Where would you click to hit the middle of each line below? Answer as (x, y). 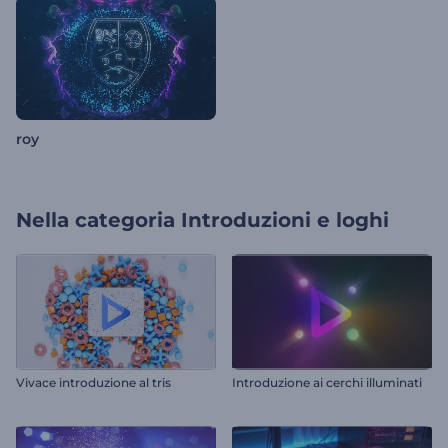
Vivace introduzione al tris (93, 382)
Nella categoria (95, 220)
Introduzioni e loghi (285, 220)
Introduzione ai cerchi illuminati (327, 382)
